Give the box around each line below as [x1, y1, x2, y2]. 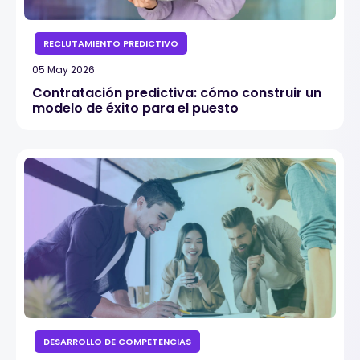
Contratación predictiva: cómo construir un [32, 84, 321, 102]
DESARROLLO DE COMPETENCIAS [43, 335, 191, 348]
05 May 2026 [32, 63, 95, 76]
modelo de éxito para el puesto [32, 99, 239, 117]
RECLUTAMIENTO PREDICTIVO [43, 37, 178, 50]
